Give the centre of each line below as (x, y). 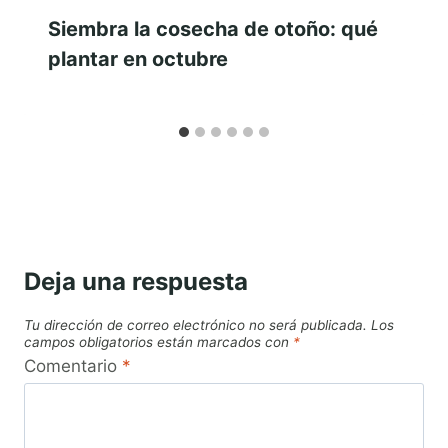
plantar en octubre (138, 59)
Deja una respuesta (136, 282)
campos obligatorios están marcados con (158, 342)
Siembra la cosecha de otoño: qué (213, 29)
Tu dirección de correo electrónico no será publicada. (195, 325)
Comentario (73, 365)
